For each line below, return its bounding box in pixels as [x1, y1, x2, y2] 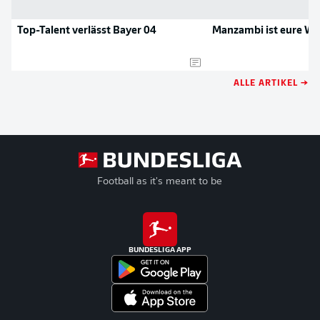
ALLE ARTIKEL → [234, 76, 309, 88]
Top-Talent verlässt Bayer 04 [17, 26, 157, 36]
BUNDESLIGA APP [128, 246, 192, 254]
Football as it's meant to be [97, 176, 223, 187]
